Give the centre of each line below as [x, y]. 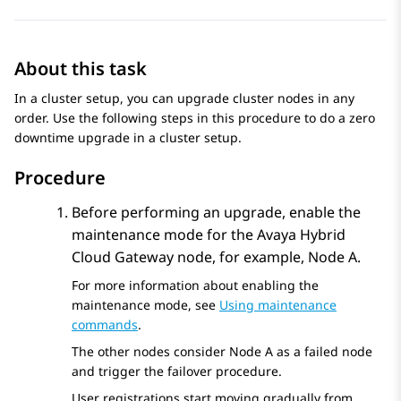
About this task [81, 69]
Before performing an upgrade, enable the [216, 213]
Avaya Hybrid [301, 235]
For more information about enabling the [195, 286]
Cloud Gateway [123, 257]
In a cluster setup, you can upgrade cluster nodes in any [184, 98]
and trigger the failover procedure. [177, 371]
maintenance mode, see [145, 305]
